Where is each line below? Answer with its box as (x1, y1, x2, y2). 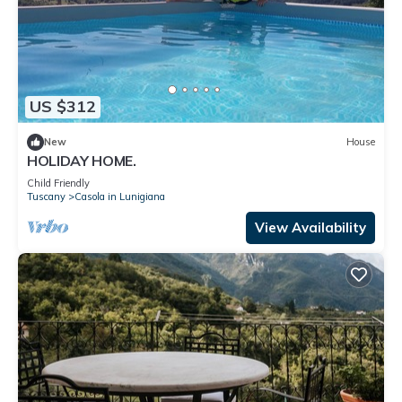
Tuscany (27, 189, 66, 203)
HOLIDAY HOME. (27, 151, 136, 170)
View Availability (255, 218, 366, 236)
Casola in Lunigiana (74, 189, 165, 203)
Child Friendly (27, 176, 90, 189)
